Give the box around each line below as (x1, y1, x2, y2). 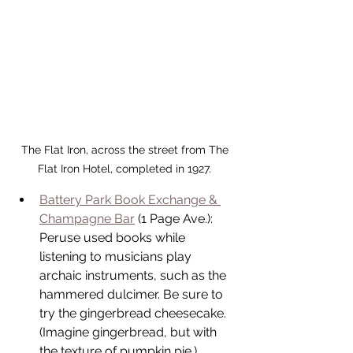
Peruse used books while (39, 229, 188, 245)
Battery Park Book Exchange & (39, 191, 221, 207)
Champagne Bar (39, 210, 135, 226)
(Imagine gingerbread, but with (39, 324, 220, 340)
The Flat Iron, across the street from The (20, 143, 232, 156)
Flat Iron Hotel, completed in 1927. (38, 162, 214, 175)
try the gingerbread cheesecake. (39, 305, 229, 321)
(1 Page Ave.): (135, 210, 216, 226)
